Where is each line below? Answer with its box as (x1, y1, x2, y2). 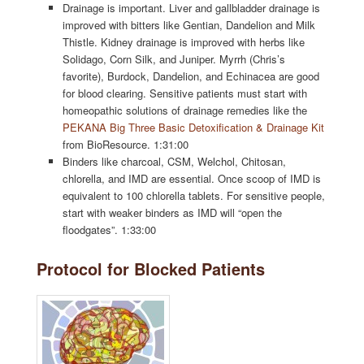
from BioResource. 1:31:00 (63, 136, 189, 153)
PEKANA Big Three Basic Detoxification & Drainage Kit (63, 119, 325, 136)
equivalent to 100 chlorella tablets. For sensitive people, (63, 188, 326, 204)
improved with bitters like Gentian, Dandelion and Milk (63, 17, 316, 33)
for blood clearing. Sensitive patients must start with (63, 85, 308, 102)
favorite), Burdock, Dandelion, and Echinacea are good (63, 68, 320, 84)
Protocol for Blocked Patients (36, 256, 265, 280)
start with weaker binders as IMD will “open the (63, 205, 283, 221)
